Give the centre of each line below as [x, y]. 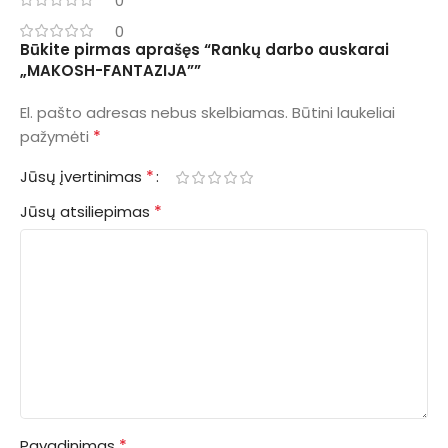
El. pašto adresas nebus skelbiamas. [154, 113]
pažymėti [56, 137]
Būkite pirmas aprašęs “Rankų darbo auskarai [204, 50]
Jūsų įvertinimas [83, 177]
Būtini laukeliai [343, 113]
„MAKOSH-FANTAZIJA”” [110, 71]
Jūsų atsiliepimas [87, 212]
